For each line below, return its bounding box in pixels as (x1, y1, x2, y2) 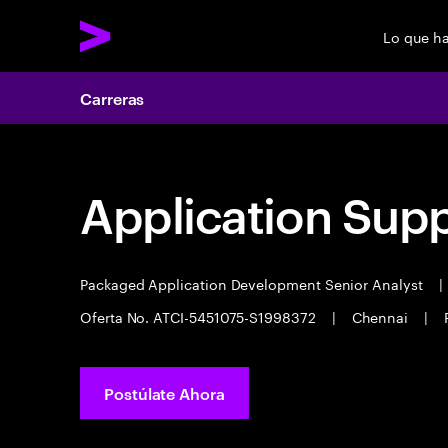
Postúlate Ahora (104, 382, 225, 404)
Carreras (80, 87, 145, 109)
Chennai (347, 305, 413, 327)
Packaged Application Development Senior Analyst (80, 272, 427, 294)
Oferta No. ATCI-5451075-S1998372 (80, 305, 320, 327)
